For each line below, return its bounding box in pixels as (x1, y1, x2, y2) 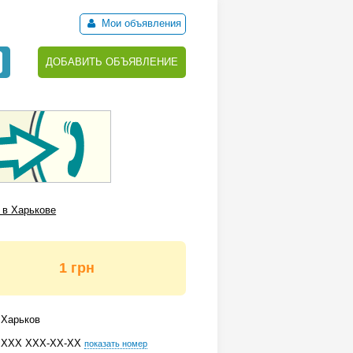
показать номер (84, 339, 147, 348)
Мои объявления (98, 17, 181, 29)
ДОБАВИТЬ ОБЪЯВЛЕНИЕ (46, 56, 178, 68)
